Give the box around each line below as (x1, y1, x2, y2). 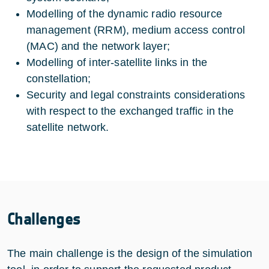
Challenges (7, 208, 81, 229)
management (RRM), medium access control (26, 23, 246, 36)
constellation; (26, 72, 91, 85)
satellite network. (26, 121, 109, 133)
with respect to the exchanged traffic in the (26, 104, 234, 117)
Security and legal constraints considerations (26, 88, 246, 101)
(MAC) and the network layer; (26, 40, 171, 52)
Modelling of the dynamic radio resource (26, 7, 223, 20)
